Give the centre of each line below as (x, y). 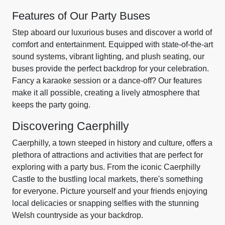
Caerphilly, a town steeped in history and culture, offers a (112, 143)
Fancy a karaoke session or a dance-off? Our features (107, 81)
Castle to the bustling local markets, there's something (107, 179)
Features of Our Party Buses (81, 16)
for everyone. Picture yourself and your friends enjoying (110, 191)
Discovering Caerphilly (71, 126)
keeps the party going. (51, 105)
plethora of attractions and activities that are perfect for (107, 155)
